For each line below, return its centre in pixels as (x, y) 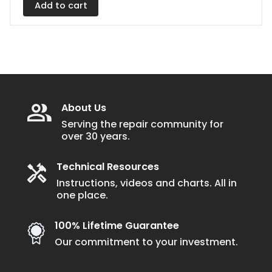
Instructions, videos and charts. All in (147, 183)
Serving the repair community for (142, 124)
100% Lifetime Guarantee (117, 226)
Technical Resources (108, 166)
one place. (82, 195)
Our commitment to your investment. (146, 242)
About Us (84, 107)
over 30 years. (96, 136)
